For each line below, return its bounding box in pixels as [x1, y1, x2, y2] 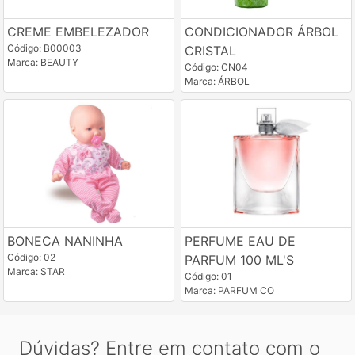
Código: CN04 [184, 61, 248, 74]
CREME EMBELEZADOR [7, 24, 149, 40]
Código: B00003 [7, 42, 82, 55]
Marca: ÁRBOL [184, 75, 250, 88]
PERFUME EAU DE [184, 232, 296, 249]
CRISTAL [184, 43, 236, 59]
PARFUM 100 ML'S [184, 251, 294, 268]
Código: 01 [184, 269, 232, 282]
